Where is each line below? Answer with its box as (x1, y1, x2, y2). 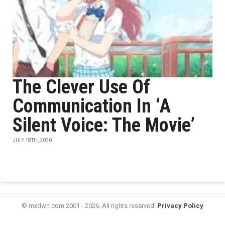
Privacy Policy (157, 202, 203, 209)
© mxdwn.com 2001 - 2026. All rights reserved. (22, 202, 157, 209)
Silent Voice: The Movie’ (13, 114, 195, 136)
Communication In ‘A (13, 95, 171, 117)
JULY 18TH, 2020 (13, 138, 52, 143)
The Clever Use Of (13, 76, 150, 98)
